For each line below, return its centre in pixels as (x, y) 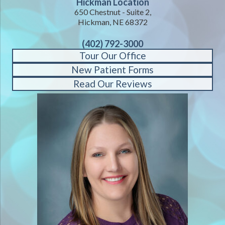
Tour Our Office (113, 56)
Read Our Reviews (113, 84)
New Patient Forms (113, 70)
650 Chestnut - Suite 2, (113, 12)
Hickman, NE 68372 (113, 22)
